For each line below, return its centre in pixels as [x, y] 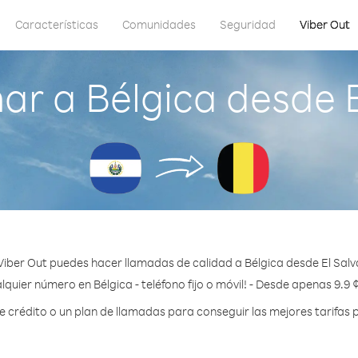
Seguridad [248, 24]
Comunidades [159, 24]
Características [57, 24]
